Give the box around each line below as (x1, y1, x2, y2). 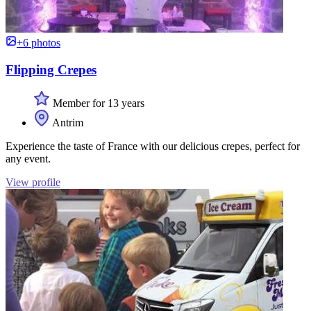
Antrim (50, 117, 83, 129)
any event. (6, 153, 51, 165)
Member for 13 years (50, 97, 144, 110)
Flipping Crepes (6, 62, 96, 77)
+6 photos (17, 36, 60, 49)
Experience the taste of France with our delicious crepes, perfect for (6, 140, 300, 153)
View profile (6, 176, 60, 189)
